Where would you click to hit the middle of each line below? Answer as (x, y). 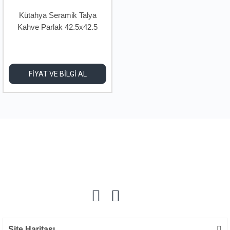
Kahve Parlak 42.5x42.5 (57, 27)
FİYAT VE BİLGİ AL (57, 74)
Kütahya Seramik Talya (57, 15)
